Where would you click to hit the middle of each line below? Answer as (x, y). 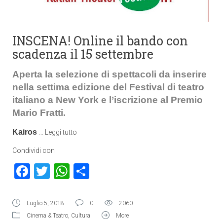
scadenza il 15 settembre (83, 54)
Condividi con (34, 150)
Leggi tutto (61, 132)
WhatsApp (106, 171)
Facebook (63, 171)
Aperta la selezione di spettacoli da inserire (110, 74)
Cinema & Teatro (47, 216)
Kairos (26, 132)
